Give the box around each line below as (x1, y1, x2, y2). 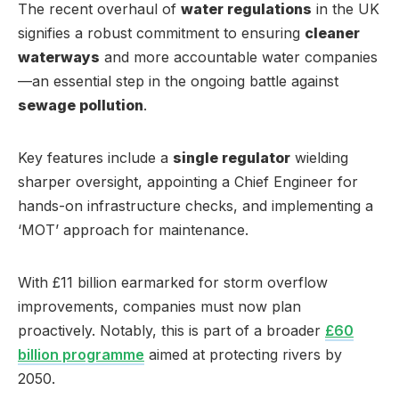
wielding (290, 148, 348, 167)
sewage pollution (18, 95, 143, 114)
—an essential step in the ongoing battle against (18, 71, 338, 90)
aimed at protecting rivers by (144, 345, 342, 363)
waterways (18, 47, 100, 66)
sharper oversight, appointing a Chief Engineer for (18, 172, 358, 191)
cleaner (305, 23, 360, 42)
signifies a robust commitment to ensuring (18, 23, 305, 42)
